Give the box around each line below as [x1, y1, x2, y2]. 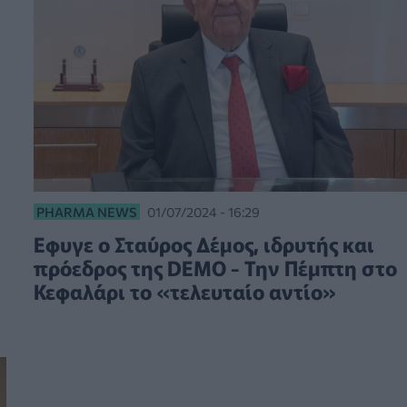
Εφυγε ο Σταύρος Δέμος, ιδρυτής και [33, 229, 374, 259]
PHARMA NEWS [35, 203, 137, 221]
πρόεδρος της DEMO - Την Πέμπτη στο [33, 253, 397, 283]
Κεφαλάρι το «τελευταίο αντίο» [33, 276, 336, 306]
